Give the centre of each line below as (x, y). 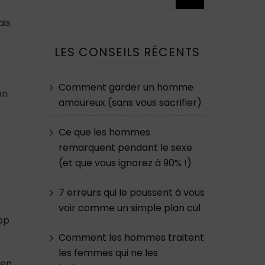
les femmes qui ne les (108, 253)
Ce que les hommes (104, 132)
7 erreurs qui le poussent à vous (131, 193)
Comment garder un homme (126, 88)
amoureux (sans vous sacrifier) (130, 103)
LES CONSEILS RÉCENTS (127, 52)
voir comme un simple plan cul (129, 208)
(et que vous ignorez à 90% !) (125, 163)
